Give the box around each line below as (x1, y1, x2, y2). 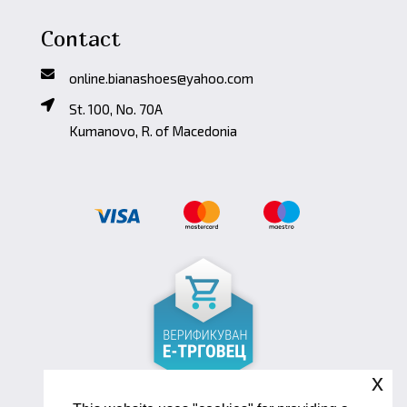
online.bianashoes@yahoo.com (68, 70, 253, 87)
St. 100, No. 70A (68, 101, 163, 118)
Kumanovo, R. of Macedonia (68, 123, 237, 140)
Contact (41, 25, 121, 52)
